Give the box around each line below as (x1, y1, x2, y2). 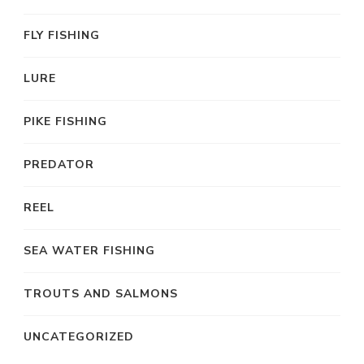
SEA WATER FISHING (24, 242, 155, 258)
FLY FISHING (24, 27, 100, 43)
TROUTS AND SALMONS (24, 285, 178, 301)
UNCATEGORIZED (24, 328, 134, 344)
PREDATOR (24, 156, 94, 172)
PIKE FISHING (24, 113, 107, 129)
